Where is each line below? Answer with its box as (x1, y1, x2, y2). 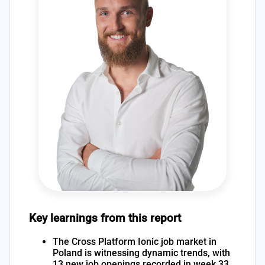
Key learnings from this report (29, 212, 181, 225)
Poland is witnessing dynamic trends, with (53, 247, 230, 258)
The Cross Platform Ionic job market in (53, 235, 216, 247)
